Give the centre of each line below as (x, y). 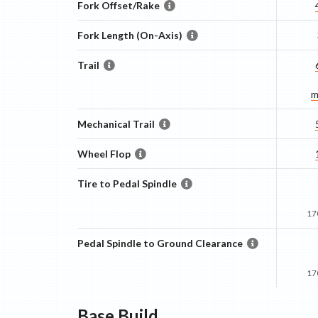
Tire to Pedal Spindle (127, 183)
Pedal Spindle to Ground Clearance (160, 243)
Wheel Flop (104, 154)
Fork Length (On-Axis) (130, 35)
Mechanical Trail (116, 124)
